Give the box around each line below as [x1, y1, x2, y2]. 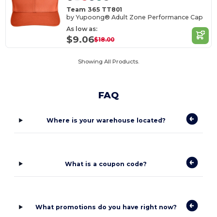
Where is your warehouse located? [46, 117, 166, 124]
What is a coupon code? [65, 160, 147, 168]
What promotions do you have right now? [35, 203, 177, 211]
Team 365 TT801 [66, 5, 123, 13]
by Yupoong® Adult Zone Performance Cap [66, 14, 203, 21]
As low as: [66, 25, 98, 32]
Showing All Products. [78, 58, 139, 65]
